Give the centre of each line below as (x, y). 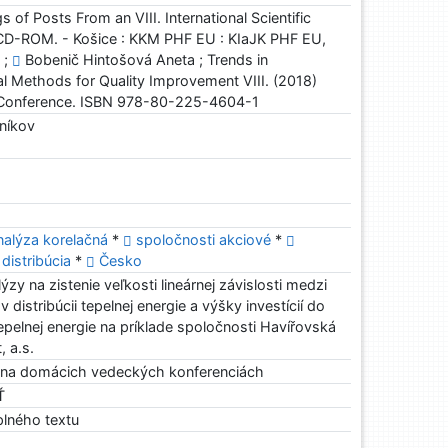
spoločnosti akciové (206, 240)
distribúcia (39, 261)
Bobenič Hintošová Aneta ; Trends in (145, 60)
